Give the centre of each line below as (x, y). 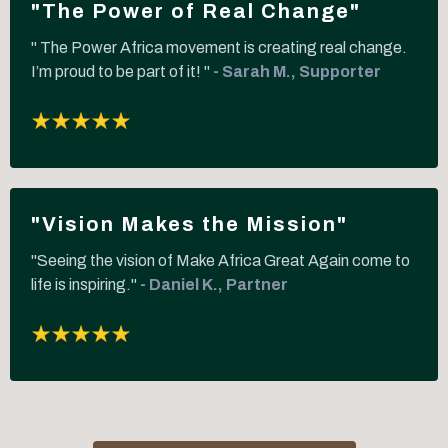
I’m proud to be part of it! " (122, 71)
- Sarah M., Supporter (297, 71)
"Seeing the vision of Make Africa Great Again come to (220, 260)
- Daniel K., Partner (214, 284)
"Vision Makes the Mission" (189, 223)
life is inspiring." (85, 284)
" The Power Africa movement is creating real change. (219, 47)
